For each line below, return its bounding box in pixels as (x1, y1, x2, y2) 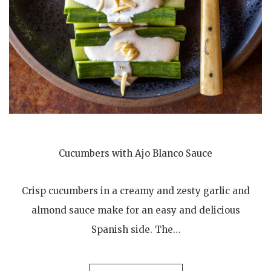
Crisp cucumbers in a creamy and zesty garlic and (21, 184, 250, 197)
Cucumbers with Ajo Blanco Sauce (59, 147, 212, 159)
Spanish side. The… (91, 223, 180, 235)
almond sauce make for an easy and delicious (31, 204, 240, 216)
